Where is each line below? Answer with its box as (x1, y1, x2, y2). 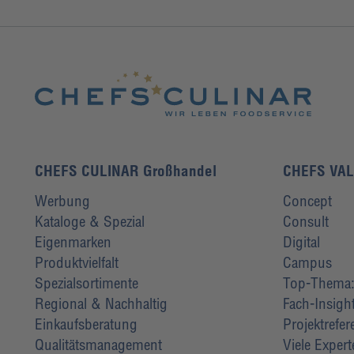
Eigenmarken (35, 232, 111, 252)
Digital (283, 232, 320, 252)
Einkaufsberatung (35, 314, 137, 334)
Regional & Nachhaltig (35, 294, 168, 314)
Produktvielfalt (35, 253, 119, 273)
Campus (283, 253, 332, 273)
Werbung (35, 191, 90, 211)
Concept (283, 191, 332, 211)
